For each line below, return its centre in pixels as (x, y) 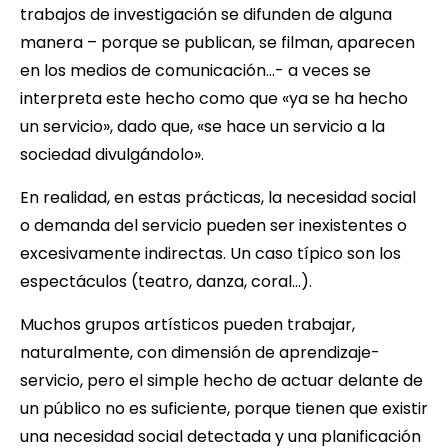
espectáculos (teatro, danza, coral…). (166, 281)
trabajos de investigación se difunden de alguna (206, 14)
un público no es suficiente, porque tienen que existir (224, 408)
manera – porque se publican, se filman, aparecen (217, 42)
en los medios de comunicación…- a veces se (195, 70)
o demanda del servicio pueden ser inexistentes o (213, 225)
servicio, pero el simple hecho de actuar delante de (221, 380)
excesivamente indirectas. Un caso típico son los (210, 253)
